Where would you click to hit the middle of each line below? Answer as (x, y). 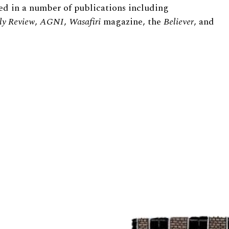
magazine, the (132, 22)
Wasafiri (85, 22)
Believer (179, 22)
